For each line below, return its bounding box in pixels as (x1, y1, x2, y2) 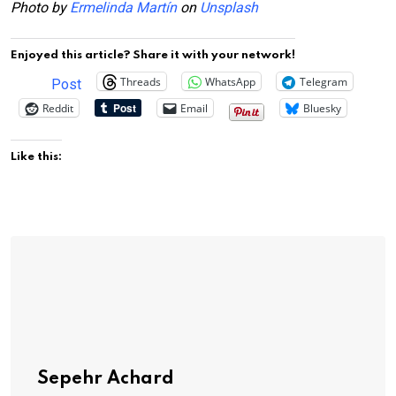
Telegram (300, 73, 347, 89)
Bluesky (303, 100, 341, 116)
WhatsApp (205, 73, 255, 89)
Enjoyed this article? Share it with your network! (11, 49, 295, 62)
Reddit (42, 100, 73, 116)
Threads (120, 73, 161, 89)
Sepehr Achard (37, 370, 174, 389)
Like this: (11, 151, 62, 164)
